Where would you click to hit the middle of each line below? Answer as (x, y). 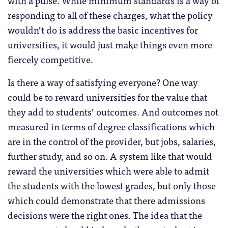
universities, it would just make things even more (110, 44)
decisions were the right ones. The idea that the (105, 215)
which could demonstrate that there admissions (106, 200)
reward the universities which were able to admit (108, 170)
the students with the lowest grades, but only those (112, 185)
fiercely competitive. (50, 59)
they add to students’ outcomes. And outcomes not (113, 111)
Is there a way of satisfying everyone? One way (103, 82)
